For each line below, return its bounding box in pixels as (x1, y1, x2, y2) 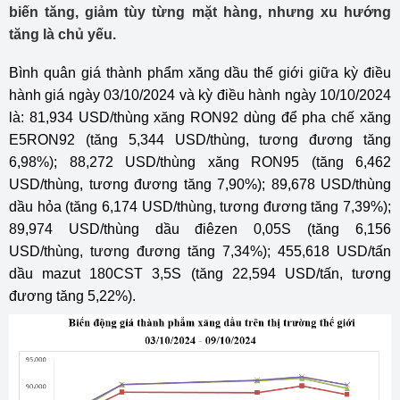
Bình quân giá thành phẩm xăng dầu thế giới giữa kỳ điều (9, 65, 391, 80)
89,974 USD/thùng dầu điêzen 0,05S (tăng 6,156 (9, 221, 391, 237)
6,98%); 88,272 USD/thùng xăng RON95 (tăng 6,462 (9, 154, 391, 170)
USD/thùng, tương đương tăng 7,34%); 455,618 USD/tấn (9, 244, 391, 259)
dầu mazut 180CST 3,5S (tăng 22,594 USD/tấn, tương (9, 266, 391, 281)
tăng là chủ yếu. (9, 27, 116, 42)
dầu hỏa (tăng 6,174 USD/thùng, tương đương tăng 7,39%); (9, 199, 391, 214)
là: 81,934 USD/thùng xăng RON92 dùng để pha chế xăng (9, 110, 391, 125)
